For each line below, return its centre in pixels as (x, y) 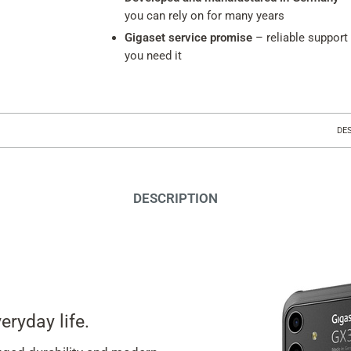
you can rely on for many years (204, 16)
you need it (153, 56)
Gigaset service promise (188, 38)
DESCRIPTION (175, 198)
